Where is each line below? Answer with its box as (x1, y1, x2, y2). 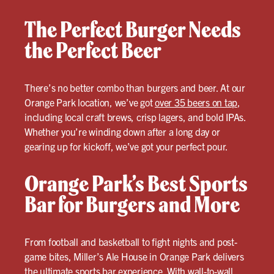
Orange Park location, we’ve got (24, 96, 155, 108)
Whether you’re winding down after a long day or (24, 125, 220, 138)
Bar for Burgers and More (24, 190, 240, 218)
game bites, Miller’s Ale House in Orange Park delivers (24, 250, 244, 262)
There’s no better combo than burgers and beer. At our (24, 81, 245, 94)
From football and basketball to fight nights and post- (24, 235, 237, 248)
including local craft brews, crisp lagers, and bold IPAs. (24, 111, 246, 123)
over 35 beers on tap (155, 96, 237, 108)
